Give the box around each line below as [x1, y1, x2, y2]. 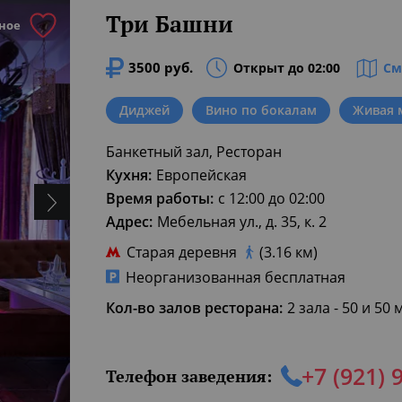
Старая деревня [127, 242, 237, 262]
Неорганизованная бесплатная [126, 267, 345, 287]
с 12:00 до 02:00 [218, 188, 325, 208]
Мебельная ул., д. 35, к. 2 [157, 212, 327, 232]
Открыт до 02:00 [233, 59, 340, 76]
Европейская [156, 165, 247, 185]
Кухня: [106, 165, 152, 185]
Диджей [119, 101, 170, 118]
